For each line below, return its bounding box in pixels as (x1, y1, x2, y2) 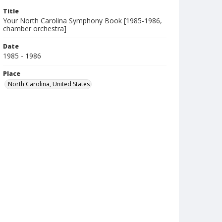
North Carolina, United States (8, 80, 90, 88)
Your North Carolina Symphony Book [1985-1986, (3, 16, 162, 25)
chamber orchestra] (3, 24, 66, 33)
